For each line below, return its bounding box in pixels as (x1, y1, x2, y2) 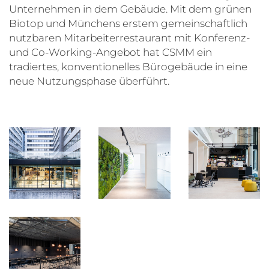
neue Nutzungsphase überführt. (9, 74, 169, 87)
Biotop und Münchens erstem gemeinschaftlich (9, 17, 247, 29)
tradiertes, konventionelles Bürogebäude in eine (9, 60, 247, 73)
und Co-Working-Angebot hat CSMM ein (9, 46, 212, 58)
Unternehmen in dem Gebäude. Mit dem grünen (9, 2, 252, 15)
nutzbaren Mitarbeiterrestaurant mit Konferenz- (9, 31, 250, 44)
